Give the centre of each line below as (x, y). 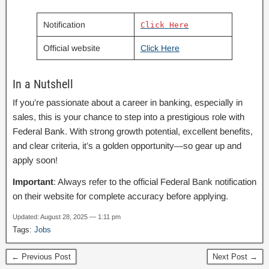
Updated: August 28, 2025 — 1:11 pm (67, 217)
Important (33, 182)
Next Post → (235, 257)
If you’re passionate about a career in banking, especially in (128, 102)
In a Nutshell (43, 84)
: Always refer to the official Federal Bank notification (155, 182)
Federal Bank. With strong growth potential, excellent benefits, (133, 131)
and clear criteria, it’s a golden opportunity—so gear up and (127, 146)
